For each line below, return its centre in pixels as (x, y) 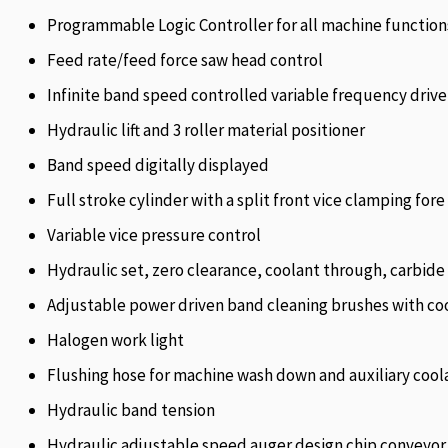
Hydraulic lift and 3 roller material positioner (206, 129)
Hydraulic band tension (131, 409)
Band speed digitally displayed (158, 164)
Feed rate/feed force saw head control (185, 59)
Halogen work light (115, 339)
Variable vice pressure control (154, 234)
